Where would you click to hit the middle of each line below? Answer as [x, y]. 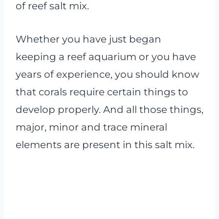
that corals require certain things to [102, 92]
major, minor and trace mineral [91, 127]
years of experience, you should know [108, 75]
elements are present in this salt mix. [105, 145]
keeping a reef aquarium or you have [106, 57]
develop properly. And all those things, [109, 110]
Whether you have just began [88, 39]
